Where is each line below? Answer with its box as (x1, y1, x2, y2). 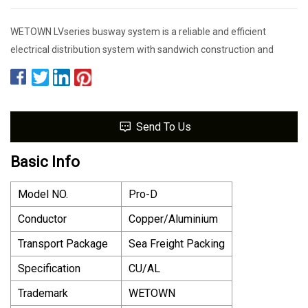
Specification (18, 261, 80, 275)
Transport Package (18, 236, 108, 250)
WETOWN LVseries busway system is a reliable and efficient (10, 25, 266, 37)
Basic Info (10, 153, 80, 170)
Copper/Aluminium (129, 212, 218, 225)
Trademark (18, 286, 68, 300)
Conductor (18, 212, 67, 225)
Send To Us (135, 120, 191, 133)
